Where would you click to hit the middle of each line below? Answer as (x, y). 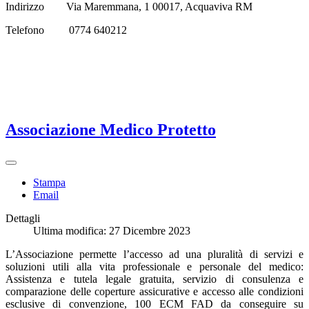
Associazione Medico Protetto (111, 129)
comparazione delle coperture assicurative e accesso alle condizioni (154, 291)
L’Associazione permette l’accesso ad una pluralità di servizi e (154, 254)
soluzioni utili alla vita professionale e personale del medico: (154, 266)
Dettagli (23, 218)
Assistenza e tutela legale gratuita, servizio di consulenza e (154, 279)
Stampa (49, 182)
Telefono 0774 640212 (66, 30)
